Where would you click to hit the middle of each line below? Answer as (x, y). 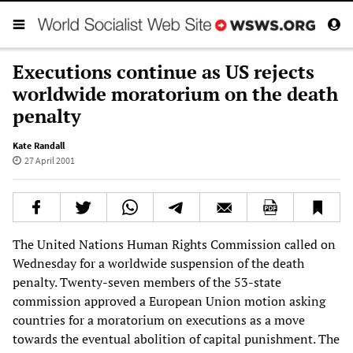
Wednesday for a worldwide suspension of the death (158, 263)
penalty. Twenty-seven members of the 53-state (147, 282)
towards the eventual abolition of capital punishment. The (176, 338)
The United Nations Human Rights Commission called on (174, 244)
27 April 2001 (49, 160)
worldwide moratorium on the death (175, 93)
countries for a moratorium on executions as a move (159, 320)
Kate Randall (39, 145)
